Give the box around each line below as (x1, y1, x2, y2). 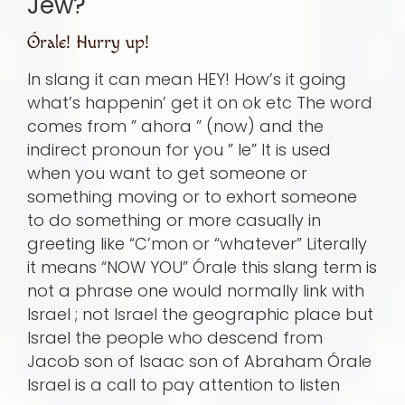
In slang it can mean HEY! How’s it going (27, 68, 346, 91)
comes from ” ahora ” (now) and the (27, 115, 324, 138)
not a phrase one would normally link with (27, 279, 364, 303)
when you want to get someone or (27, 162, 307, 185)
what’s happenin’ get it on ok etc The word (27, 91, 372, 115)
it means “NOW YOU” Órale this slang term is (27, 256, 377, 279)
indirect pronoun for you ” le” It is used (27, 138, 331, 162)
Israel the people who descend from (27, 326, 323, 350)
